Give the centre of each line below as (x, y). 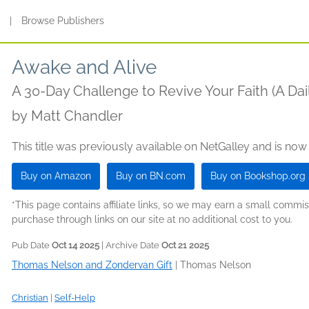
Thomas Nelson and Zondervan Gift (92, 265)
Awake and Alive (84, 67)
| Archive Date (130, 245)
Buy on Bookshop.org (258, 176)
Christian (30, 298)
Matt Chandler (77, 116)
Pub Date (32, 245)
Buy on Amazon (56, 176)
